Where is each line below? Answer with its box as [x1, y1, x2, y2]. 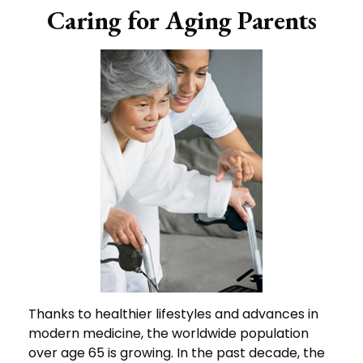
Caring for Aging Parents [46, 3, 317, 37]
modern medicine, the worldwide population [28, 324, 309, 343]
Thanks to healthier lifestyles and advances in [28, 305, 318, 323]
